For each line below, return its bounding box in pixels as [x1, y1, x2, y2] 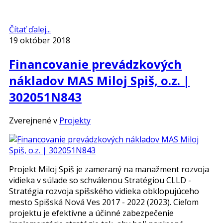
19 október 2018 [9, 35, 70, 46]
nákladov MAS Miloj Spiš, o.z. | [9, 72, 190, 89]
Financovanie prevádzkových [9, 56, 182, 73]
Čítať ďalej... [9, 24, 51, 35]
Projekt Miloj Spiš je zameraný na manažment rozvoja [9, 163, 209, 175]
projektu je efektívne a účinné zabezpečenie [9, 207, 174, 219]
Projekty [59, 114, 91, 126]
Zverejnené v [9, 114, 57, 126]
